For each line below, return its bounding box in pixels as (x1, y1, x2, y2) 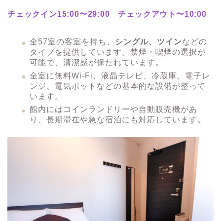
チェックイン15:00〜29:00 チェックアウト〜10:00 (7, 10, 207, 19)
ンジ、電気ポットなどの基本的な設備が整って (30, 81, 206, 90)
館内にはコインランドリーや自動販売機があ (30, 105, 197, 114)
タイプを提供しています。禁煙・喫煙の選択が (30, 48, 206, 57)
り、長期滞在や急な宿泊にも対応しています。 (30, 115, 206, 124)
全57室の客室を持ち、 (30, 37, 115, 46)
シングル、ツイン (115, 37, 182, 46)
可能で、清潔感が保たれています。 (30, 58, 164, 67)
